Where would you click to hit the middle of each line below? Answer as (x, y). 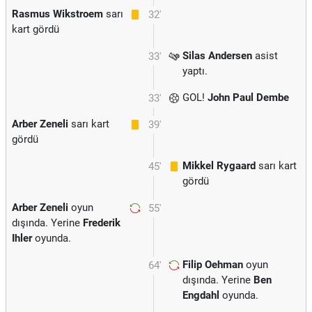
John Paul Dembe (248, 97)
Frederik (102, 223)
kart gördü (36, 29)
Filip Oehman (213, 265)
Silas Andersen (217, 56)
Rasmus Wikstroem (57, 14)
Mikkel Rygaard (219, 166)
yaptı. (195, 71)
